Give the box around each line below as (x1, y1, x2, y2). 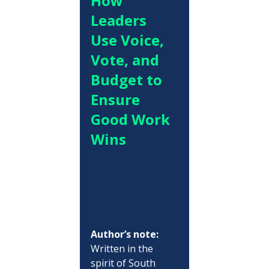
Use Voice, (90, 29, 168, 50)
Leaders (90, 10, 150, 30)
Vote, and (90, 49, 163, 70)
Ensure (90, 89, 144, 109)
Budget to (90, 69, 166, 89)
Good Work (90, 109, 174, 129)
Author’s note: (90, 227, 159, 241)
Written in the (90, 241, 156, 255)
